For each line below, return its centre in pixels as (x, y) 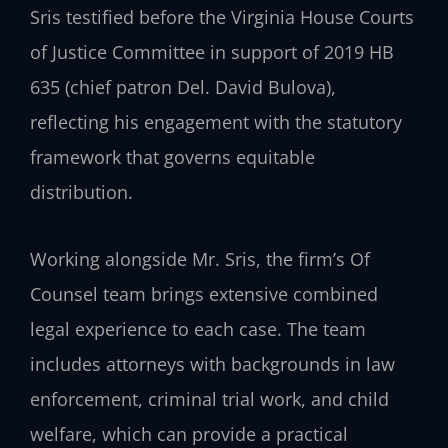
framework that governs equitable (172, 157)
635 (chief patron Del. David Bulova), (183, 87)
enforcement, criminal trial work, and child (209, 398)
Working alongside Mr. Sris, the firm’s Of (200, 258)
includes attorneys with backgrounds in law (212, 363)
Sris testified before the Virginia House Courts (222, 17)
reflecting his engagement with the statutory (216, 122)
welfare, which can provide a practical (189, 433)
